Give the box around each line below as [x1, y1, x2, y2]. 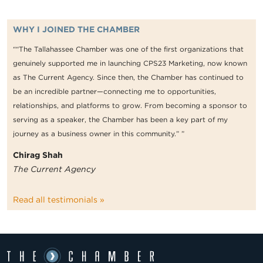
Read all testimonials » [13, 195, 104, 205]
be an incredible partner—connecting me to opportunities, [13, 87, 216, 96]
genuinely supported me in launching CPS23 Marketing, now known [13, 59, 247, 68]
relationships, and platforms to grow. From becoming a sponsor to [13, 101, 247, 110]
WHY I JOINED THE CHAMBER [13, 25, 140, 35]
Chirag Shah [13, 150, 63, 160]
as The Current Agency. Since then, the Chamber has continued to [13, 73, 244, 82]
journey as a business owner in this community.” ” [13, 129, 184, 139]
